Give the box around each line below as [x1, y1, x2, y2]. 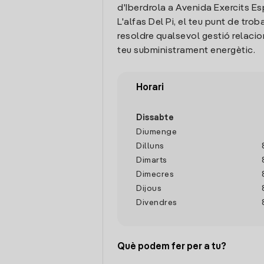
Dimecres [136, 170, 174, 179]
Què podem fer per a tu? [117, 242, 226, 252]
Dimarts [136, 156, 167, 164]
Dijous [136, 184, 161, 193]
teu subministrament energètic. [117, 46, 255, 55]
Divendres [136, 199, 177, 207]
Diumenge [136, 128, 177, 136]
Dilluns [136, 142, 164, 150]
